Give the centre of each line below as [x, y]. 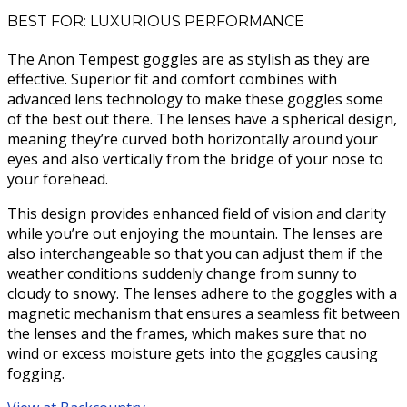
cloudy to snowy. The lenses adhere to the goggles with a [202, 294]
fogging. [36, 374]
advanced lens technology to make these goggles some [195, 99]
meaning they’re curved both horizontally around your [193, 139]
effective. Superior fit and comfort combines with [172, 79]
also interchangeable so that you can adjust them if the [195, 254]
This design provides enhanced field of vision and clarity [197, 214]
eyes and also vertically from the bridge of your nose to [195, 159]
